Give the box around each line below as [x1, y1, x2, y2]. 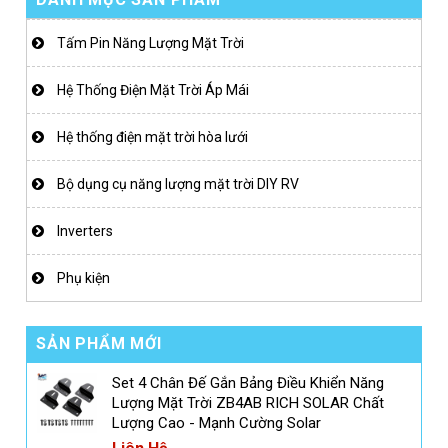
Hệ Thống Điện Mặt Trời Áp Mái [57, 82, 250, 99]
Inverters [57, 223, 114, 240]
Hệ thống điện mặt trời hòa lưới [57, 129, 249, 146]
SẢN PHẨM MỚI [36, 334, 162, 354]
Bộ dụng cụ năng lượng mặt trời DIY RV [57, 176, 300, 193]
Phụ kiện [57, 270, 111, 287]
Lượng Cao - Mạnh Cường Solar [112, 414, 322, 433]
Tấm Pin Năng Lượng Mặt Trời [57, 35, 245, 52]
